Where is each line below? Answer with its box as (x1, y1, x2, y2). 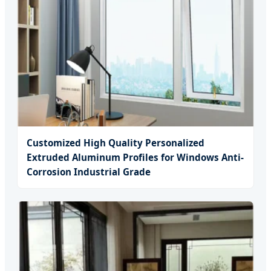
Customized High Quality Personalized (27, 137, 204, 149)
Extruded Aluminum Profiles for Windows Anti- (27, 151, 244, 164)
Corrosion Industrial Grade (27, 166, 151, 178)
